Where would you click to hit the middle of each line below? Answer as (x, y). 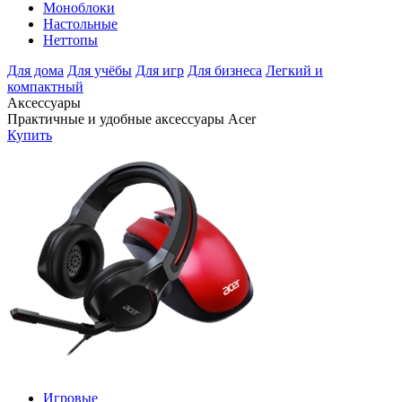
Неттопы (70, 40)
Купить (30, 135)
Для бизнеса (225, 71)
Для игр (160, 71)
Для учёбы (100, 71)
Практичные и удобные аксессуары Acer (131, 119)
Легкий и (294, 71)
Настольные (80, 24)
